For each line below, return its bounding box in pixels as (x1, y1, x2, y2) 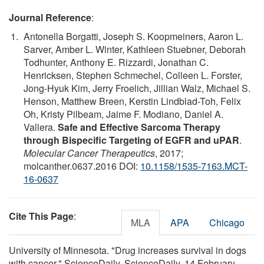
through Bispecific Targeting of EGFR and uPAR (24, 133, 239, 147)
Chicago (209, 215, 245, 229)
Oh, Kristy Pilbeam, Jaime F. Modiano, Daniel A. (24, 107, 223, 121)
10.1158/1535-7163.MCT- (140, 159, 247, 173)
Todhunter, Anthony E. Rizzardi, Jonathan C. (24, 55, 209, 69)
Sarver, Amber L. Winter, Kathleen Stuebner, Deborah (24, 42, 246, 56)
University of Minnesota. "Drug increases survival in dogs (9, 243, 246, 257)
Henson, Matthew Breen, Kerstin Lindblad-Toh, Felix (24, 94, 241, 108)
